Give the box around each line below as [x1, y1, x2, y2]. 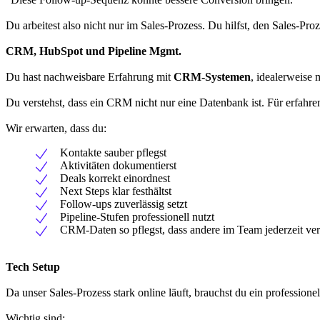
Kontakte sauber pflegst [60, 146, 166, 159]
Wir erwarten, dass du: [6, 121, 106, 134]
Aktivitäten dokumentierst [60, 159, 176, 171]
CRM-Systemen [174, 70, 251, 83]
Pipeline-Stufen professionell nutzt [60, 210, 214, 223]
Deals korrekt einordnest [60, 171, 170, 184]
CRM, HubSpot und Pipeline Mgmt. [6, 44, 181, 57]
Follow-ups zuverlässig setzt [60, 197, 187, 210]
